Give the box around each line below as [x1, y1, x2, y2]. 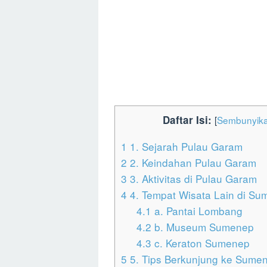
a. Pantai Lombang [151, 203, 243, 219]
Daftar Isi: [162, 113, 212, 128]
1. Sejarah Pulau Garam [127, 139, 243, 154]
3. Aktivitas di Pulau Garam [127, 171, 257, 187]
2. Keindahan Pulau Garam [127, 155, 256, 170]
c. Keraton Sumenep [151, 235, 250, 251]
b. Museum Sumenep [151, 219, 254, 235]
